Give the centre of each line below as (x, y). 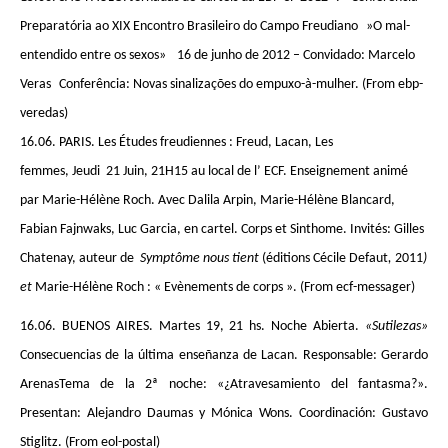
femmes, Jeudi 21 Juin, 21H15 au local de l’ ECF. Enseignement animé (214, 171)
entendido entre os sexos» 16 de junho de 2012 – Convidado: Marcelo (217, 55)
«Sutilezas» (396, 326)
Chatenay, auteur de (80, 258)
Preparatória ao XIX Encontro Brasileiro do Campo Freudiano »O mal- (215, 26)
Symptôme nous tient (201, 258)
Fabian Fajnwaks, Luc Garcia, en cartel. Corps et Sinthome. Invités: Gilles (222, 229)
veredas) (44, 113)
